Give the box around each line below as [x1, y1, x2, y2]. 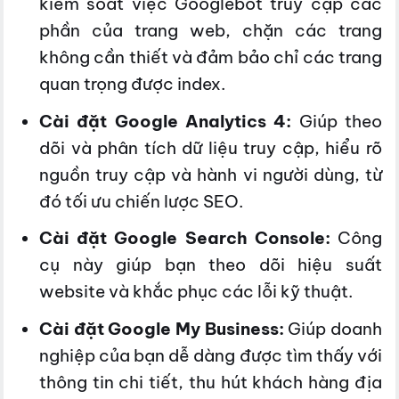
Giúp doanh [283, 317, 382, 339]
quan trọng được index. [38, 73, 225, 95]
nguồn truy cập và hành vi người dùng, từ [38, 163, 382, 185]
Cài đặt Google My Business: [38, 317, 284, 339]
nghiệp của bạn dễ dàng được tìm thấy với [38, 344, 382, 366]
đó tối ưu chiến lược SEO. [38, 190, 243, 212]
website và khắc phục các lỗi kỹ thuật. [38, 281, 353, 303]
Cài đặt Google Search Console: [38, 227, 330, 249]
